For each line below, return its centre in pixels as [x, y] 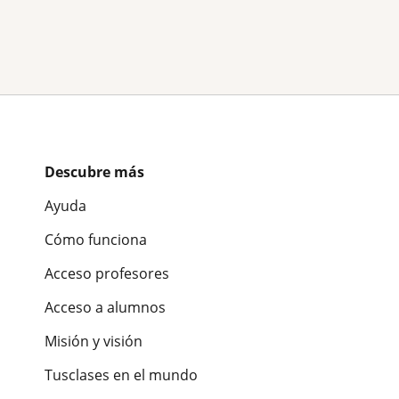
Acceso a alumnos [105, 307]
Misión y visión [94, 341]
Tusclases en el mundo [121, 375]
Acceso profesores [107, 273]
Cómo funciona [96, 239]
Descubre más [94, 171]
